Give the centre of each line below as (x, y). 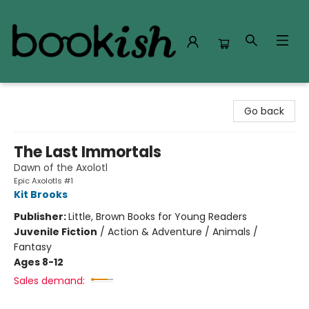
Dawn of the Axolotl (61, 168)
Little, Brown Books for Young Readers (158, 217)
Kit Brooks (41, 195)
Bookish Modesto (51, 96)
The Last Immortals (88, 152)
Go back (264, 111)
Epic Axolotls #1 (43, 181)
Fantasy (33, 247)
